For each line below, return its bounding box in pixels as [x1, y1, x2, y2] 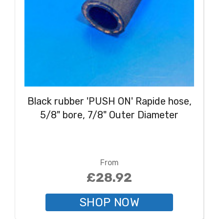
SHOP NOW [79, 195, 140, 209]
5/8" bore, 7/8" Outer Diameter [40, 109, 178, 121]
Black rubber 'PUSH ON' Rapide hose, [27, 95, 192, 108]
